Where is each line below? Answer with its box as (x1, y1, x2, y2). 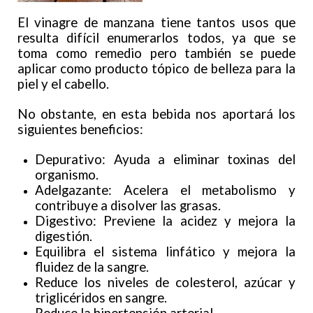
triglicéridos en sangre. (35, 290, 167, 306)
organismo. (35, 167, 99, 183)
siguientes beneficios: (17, 122, 143, 138)
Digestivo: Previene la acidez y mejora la (35, 213, 296, 229)
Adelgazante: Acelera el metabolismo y (35, 182, 296, 198)
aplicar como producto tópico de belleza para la (17, 61, 296, 77)
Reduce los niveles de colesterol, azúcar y (35, 275, 296, 291)
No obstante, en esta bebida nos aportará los (17, 106, 296, 122)
